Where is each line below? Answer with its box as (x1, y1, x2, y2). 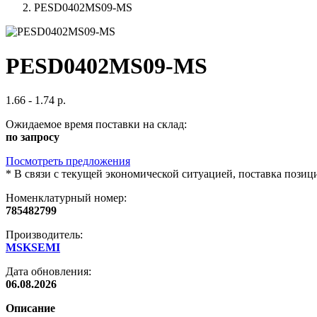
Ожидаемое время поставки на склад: (6, 118, 187, 131)
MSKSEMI (6, 241, 60, 254)
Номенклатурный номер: (6, 192, 127, 204)
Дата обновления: (6, 265, 91, 278)
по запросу (6, 131, 59, 144)
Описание (6, 302, 55, 315)
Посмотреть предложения (6, 155, 130, 168)
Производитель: (6, 229, 83, 241)
